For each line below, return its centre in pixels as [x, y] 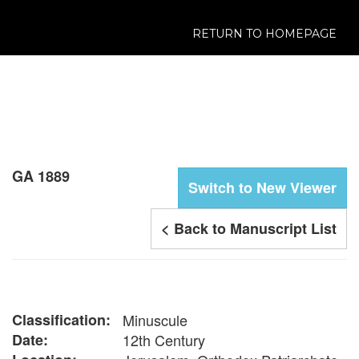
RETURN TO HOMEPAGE [264, 34]
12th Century [164, 339]
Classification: [61, 319]
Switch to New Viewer [262, 188]
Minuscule [155, 319]
